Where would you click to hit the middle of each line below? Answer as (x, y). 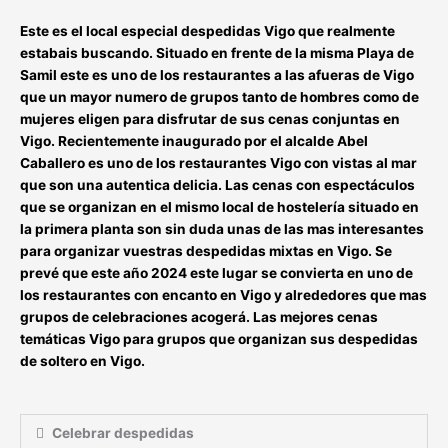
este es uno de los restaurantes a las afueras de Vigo (235, 74)
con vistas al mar (359, 162)
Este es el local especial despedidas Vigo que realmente (207, 30)
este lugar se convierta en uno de (300, 272)
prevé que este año (85, 272)
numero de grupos (177, 96)
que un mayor (67, 96)
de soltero (53, 360)
